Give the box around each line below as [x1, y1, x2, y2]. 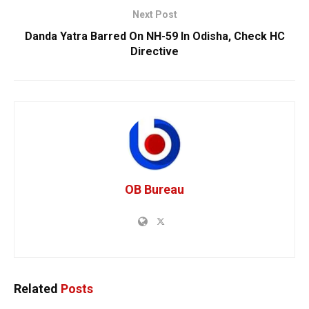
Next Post [132, 8, 177, 20]
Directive [130, 44, 179, 58]
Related [14, 281, 58, 296]
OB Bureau [125, 181, 184, 197]
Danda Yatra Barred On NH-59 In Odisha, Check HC [24, 29, 285, 43]
